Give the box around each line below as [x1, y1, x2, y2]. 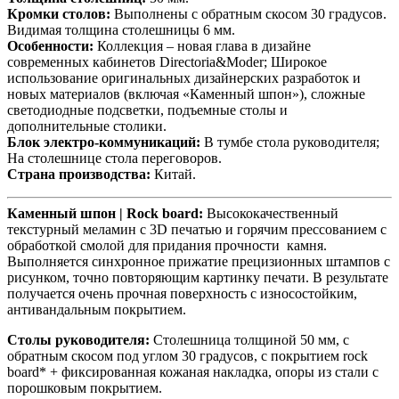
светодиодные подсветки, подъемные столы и [7, 102, 288, 118]
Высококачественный [203, 205, 338, 221]
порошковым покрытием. [7, 379, 162, 395]
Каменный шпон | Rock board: [7, 205, 203, 221]
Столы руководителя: [7, 331, 150, 347]
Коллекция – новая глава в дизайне [94, 37, 311, 53]
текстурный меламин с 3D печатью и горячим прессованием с [7, 221, 387, 237]
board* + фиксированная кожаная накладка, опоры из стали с [7, 363, 379, 379]
